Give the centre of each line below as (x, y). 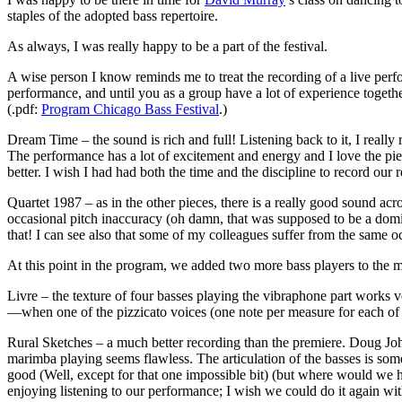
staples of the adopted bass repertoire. (113, 16)
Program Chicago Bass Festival (130, 109)
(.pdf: (24, 109)
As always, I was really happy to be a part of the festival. (167, 47)
